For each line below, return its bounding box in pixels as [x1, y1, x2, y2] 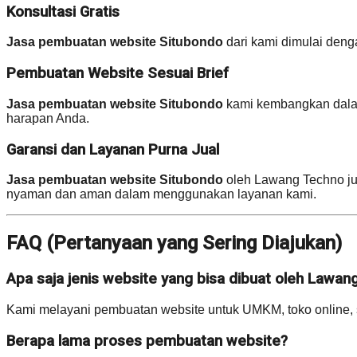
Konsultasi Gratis [6, 2, 120, 21]
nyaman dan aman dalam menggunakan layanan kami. [6, 187, 316, 202]
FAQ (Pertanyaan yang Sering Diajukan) [6, 232, 342, 255]
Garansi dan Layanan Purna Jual [6, 140, 219, 159]
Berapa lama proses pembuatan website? [6, 331, 288, 350]
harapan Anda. [6, 111, 89, 125]
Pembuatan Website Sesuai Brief [6, 65, 229, 83]
